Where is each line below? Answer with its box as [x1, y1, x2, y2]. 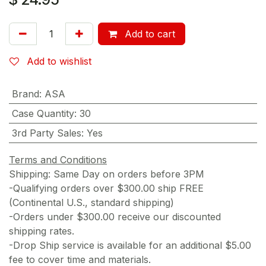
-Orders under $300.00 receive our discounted [9, 210, 221, 223]
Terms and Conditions [9, 153, 107, 166]
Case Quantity [11, 107, 74, 119]
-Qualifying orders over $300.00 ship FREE [9, 182, 204, 194]
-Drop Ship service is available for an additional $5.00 [9, 239, 251, 251]
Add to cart [122, 27, 175, 40]
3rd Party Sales [11, 126, 81, 139]
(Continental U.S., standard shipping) [9, 196, 174, 208]
